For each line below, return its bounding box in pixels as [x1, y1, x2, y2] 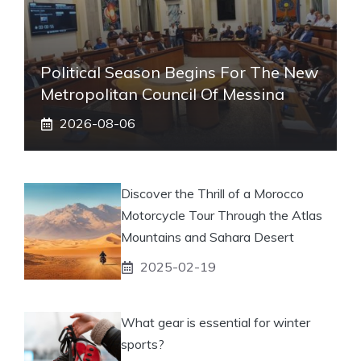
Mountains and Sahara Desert [121, 229, 294, 246]
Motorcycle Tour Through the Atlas [121, 207, 322, 224]
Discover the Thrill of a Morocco [121, 185, 304, 202]
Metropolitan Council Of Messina [40, 84, 284, 105]
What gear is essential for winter [121, 314, 310, 331]
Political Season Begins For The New [40, 62, 318, 83]
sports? [121, 336, 164, 353]
